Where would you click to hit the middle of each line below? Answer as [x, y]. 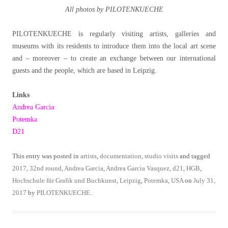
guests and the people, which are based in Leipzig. [84, 70]
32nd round [46, 168]
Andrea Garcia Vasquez [138, 168]
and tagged [194, 156]
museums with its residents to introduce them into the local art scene [114, 46]
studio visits [161, 156]
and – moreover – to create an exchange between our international [114, 58]
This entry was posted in [46, 156]
